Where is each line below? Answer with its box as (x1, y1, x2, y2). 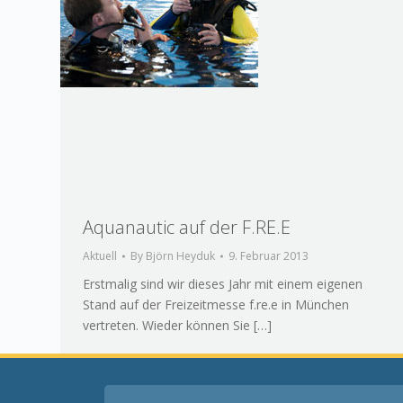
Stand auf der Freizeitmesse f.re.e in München (83, 295, 349, 313)
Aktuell (83, 247, 117, 264)
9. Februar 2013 (228, 247, 309, 264)
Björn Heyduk (146, 247, 215, 264)
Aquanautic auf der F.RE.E (83, 214, 291, 239)
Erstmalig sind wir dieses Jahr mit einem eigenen (83, 274, 363, 292)
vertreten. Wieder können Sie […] (83, 316, 272, 334)
